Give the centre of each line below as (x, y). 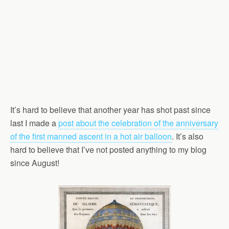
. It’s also (188, 136)
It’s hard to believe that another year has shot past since (110, 110)
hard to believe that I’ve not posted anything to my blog (108, 150)
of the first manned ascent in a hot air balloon (91, 136)
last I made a (34, 123)
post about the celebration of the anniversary (138, 123)
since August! (35, 163)
